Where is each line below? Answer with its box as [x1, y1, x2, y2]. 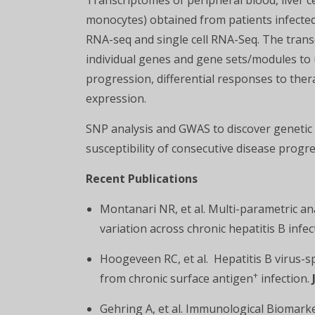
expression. [86, 91, 146, 106]
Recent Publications [86, 171, 198, 186]
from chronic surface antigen [100, 271, 253, 286]
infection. [258, 271, 312, 286]
